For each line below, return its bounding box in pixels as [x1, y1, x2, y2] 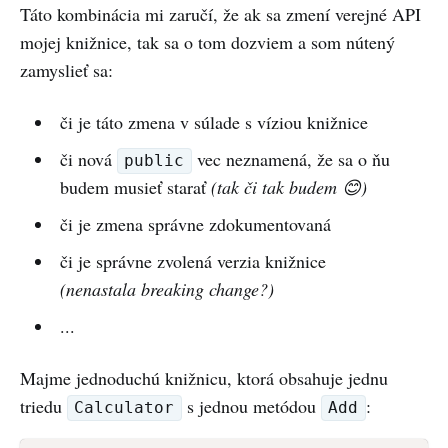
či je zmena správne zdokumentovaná [59, 211, 331, 236]
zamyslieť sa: [20, 57, 113, 82]
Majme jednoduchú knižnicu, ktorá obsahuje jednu [20, 365, 388, 390]
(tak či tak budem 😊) [210, 174, 367, 199]
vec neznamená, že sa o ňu [191, 146, 390, 171]
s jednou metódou [181, 393, 321, 418]
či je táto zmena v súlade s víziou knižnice [59, 109, 368, 134]
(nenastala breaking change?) [59, 276, 274, 301]
